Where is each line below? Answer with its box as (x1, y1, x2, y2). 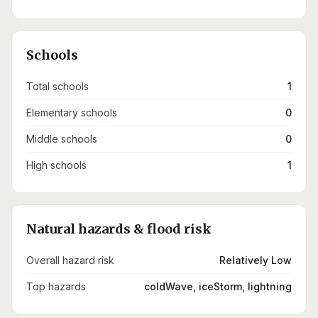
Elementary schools (26, 106, 117, 119)
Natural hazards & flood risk (26, 221, 212, 237)
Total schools (26, 80, 89, 92)
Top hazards (26, 280, 86, 292)
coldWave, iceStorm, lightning (144, 280, 292, 292)
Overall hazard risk (26, 254, 114, 266)
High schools (26, 159, 87, 171)
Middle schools (26, 133, 97, 145)
